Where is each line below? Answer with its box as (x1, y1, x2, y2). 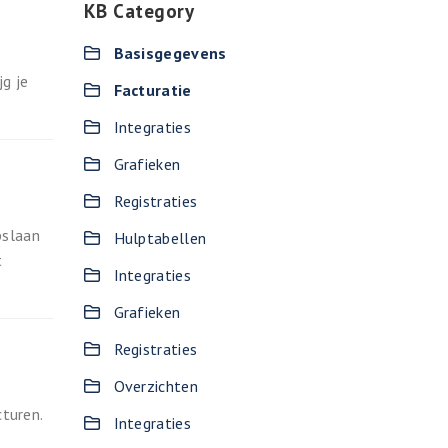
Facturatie (113, 80, 192, 100)
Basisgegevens (113, 43, 227, 63)
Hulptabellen (113, 228, 207, 248)
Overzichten (113, 376, 198, 396)
